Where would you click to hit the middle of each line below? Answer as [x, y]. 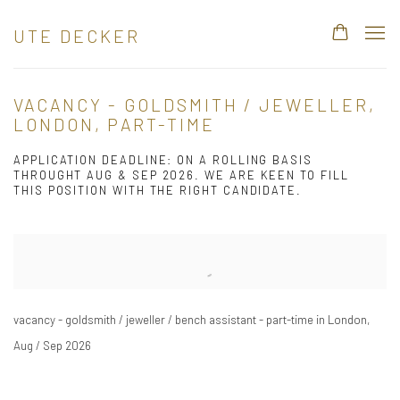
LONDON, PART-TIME [114, 125]
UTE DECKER [77, 35]
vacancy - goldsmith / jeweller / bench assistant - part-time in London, [192, 320]
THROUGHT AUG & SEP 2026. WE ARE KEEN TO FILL [181, 175]
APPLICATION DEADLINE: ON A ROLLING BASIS [163, 160]
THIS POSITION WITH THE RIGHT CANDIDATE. [158, 190]
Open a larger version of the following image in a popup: [170, 247]
